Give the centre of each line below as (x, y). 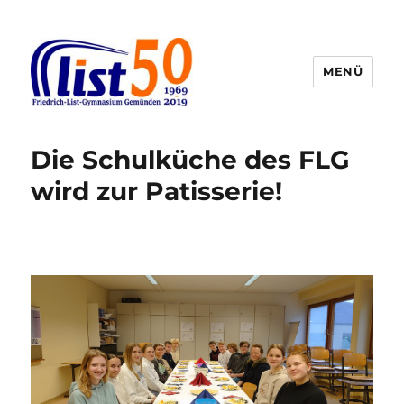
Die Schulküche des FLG (191, 159)
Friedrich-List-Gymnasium (174, 131)
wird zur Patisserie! (157, 191)
